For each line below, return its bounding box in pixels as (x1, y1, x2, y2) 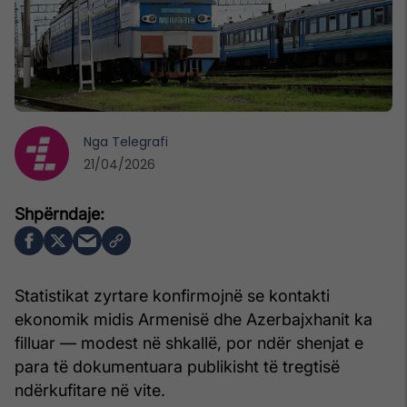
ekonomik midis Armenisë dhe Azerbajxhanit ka (15, 309, 372, 329)
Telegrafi (112, 132, 168, 151)
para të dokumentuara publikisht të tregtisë (15, 356, 340, 376)
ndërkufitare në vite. (15, 380, 165, 400)
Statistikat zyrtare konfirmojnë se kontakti (15, 285, 330, 305)
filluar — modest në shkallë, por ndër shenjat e (15, 333, 363, 352)
